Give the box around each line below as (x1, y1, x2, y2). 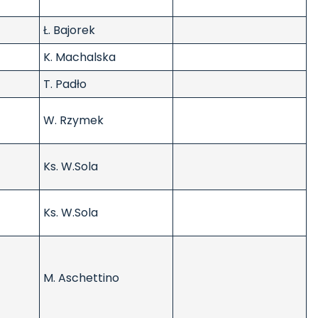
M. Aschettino (43, 270, 119, 287)
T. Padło (43, 76, 87, 93)
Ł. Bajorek (43, 22, 95, 39)
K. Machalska (43, 49, 116, 66)
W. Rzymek (43, 112, 104, 129)
